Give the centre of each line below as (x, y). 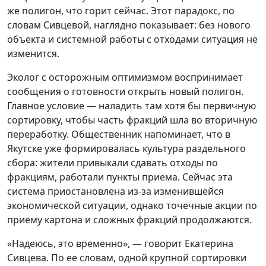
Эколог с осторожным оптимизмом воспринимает (125, 77)
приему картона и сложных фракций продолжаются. (129, 219)
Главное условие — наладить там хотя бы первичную (132, 105)
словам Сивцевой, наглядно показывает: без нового (129, 25)
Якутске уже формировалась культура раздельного (126, 148)
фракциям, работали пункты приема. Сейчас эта (120, 177)
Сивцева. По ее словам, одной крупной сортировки (127, 257)
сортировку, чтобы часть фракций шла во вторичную (132, 120)
